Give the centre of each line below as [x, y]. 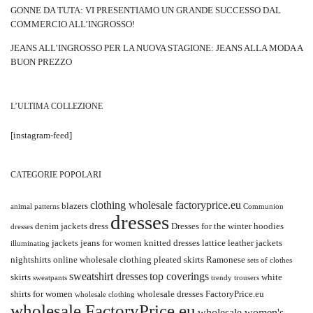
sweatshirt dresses [108, 276]
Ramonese [226, 260]
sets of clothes [270, 260]
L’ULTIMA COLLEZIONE [57, 106]
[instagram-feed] [41, 135]
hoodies [269, 226]
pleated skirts [179, 260]
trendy [221, 278]
